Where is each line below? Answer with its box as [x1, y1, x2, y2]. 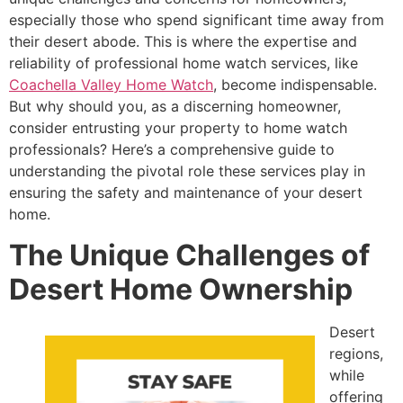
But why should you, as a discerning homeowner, [9, 97, 341, 116]
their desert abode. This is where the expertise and [9, 32, 357, 51]
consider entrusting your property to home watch [9, 119, 347, 138]
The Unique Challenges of [9, 237, 370, 273]
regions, [329, 344, 383, 363]
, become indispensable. [213, 76, 377, 94]
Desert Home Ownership [9, 271, 353, 307]
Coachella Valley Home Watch [9, 76, 213, 94]
